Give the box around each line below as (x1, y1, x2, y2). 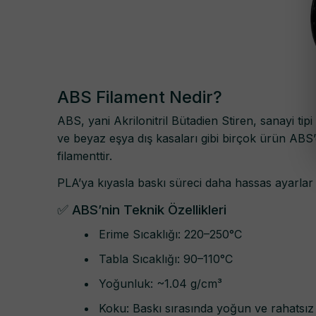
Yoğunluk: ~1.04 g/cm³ (99, 276, 222, 291)
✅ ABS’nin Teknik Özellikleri (57, 202, 226, 219)
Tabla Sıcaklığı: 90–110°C (99, 251, 233, 266)
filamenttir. (57, 148, 112, 163)
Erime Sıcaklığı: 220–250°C (99, 226, 242, 241)
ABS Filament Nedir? (57, 86, 222, 107)
